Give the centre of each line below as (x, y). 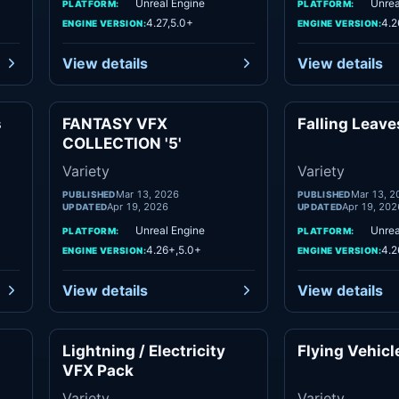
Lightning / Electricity (144, 351)
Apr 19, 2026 (138, 207)
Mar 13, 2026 (147, 194)
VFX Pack (98, 370)
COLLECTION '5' (122, 143)
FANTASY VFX (115, 124)
